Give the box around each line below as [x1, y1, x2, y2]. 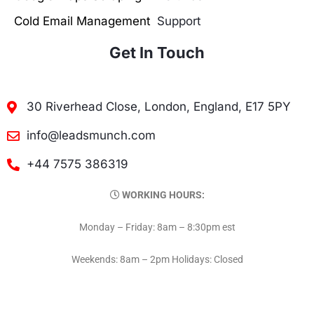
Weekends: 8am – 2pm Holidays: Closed [71, 253, 243, 265]
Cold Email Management [14, 14, 151, 29]
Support [157, 14, 201, 29]
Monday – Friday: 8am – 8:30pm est [78, 221, 235, 233]
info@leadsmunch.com [26, 128, 156, 143]
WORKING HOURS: [119, 189, 205, 201]
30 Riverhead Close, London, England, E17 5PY [26, 100, 291, 114]
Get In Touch [109, 43, 205, 62]
